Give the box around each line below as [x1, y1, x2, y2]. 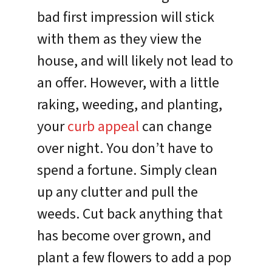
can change [139, 115, 212, 137]
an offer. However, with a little [37, 72, 220, 93]
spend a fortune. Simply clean [37, 159, 218, 181]
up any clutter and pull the [37, 181, 199, 203]
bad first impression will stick [37, 6, 215, 28]
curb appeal [67, 115, 140, 137]
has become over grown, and [37, 225, 212, 246]
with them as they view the [37, 28, 202, 50]
